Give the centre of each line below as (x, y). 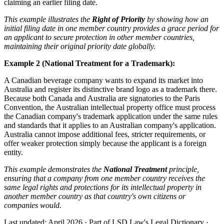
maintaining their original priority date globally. (80, 46)
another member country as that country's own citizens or (95, 196)
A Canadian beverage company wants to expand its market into (103, 80)
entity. (13, 152)
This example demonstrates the (54, 169)
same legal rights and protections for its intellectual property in (103, 187)
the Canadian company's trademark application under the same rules (111, 116)
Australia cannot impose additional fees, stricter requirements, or (105, 134)
